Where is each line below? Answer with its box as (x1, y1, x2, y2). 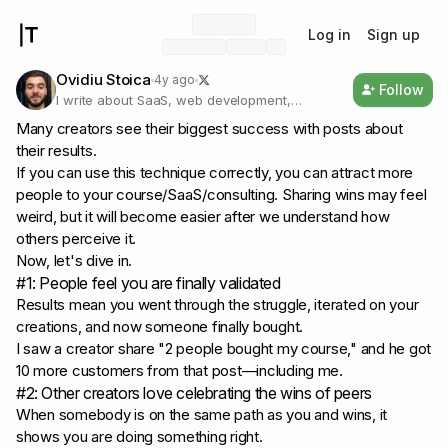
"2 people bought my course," (158, 339, 357, 358)
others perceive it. (16, 229, 137, 248)
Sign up (367, 25, 420, 43)
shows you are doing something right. (16, 427, 263, 446)
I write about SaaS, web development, (56, 92, 291, 108)
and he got (356, 339, 432, 358)
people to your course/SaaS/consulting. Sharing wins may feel (16, 185, 427, 204)
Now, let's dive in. (16, 251, 133, 270)
